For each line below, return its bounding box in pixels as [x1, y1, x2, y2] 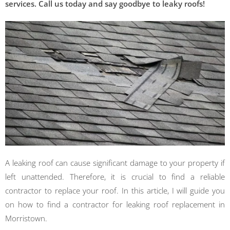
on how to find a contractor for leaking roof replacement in [5, 199, 225, 210]
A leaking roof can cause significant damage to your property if [5, 158, 225, 168]
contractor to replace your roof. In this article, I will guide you [5, 185, 225, 196]
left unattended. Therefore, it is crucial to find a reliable [5, 171, 225, 182]
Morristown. [5, 213, 47, 224]
